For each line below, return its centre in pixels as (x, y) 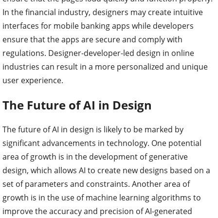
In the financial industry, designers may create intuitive (103, 12)
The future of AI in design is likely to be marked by (93, 129)
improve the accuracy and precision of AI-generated (97, 211)
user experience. (33, 81)
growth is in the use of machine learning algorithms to (102, 197)
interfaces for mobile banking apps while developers (98, 26)
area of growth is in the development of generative (95, 156)
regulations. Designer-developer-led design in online (98, 53)
